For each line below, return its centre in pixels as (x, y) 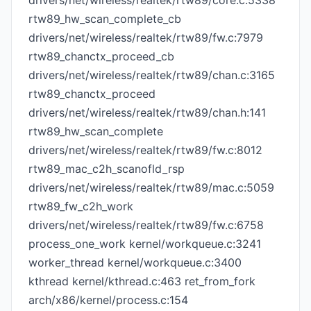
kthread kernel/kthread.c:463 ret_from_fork (142, 281)
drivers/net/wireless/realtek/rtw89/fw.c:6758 (146, 225)
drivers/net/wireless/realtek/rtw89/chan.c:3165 (152, 75)
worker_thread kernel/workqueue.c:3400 (135, 262)
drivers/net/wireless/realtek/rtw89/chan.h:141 (147, 112)
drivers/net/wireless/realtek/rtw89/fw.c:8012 (145, 150)
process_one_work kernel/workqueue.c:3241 (145, 244)
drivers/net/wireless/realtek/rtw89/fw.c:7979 (146, 37)
